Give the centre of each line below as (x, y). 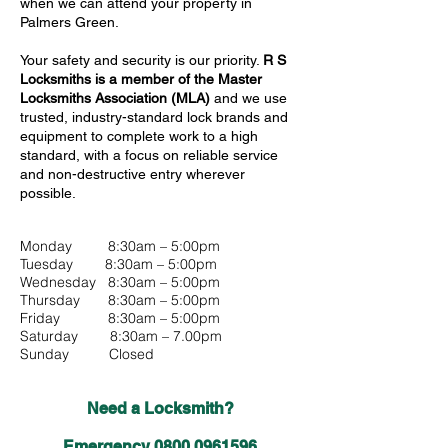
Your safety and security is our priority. (141, 60)
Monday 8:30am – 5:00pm (120, 246)
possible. (48, 193)
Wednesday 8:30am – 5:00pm (120, 282)
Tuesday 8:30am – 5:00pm (118, 264)
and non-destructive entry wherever (132, 174)
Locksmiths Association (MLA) (115, 98)
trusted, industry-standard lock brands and (154, 117)
